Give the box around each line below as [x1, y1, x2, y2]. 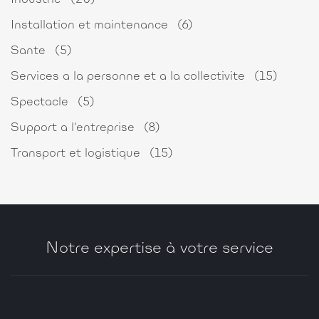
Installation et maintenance [11, 20, 172, 31]
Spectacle [11, 97, 72, 108]
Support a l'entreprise [11, 122, 138, 133]
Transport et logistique [11, 148, 144, 159]
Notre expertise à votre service [46, 241, 273, 256]
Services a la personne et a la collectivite [11, 71, 249, 82]
